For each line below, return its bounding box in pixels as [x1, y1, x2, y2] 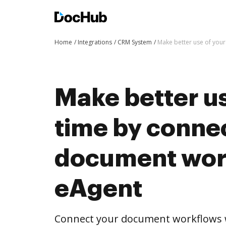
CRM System [118, 38, 152, 46]
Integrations [78, 38, 112, 46]
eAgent [54, 177, 142, 201]
